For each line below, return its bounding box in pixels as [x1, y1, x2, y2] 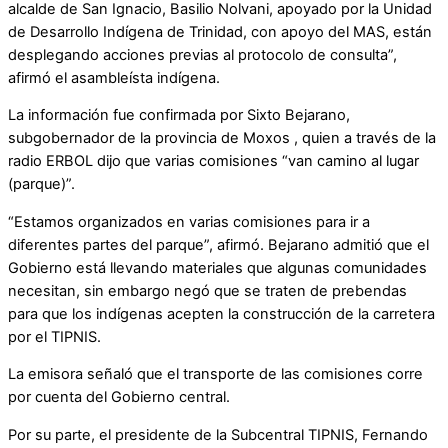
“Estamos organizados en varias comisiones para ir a [8, 212, 370, 231]
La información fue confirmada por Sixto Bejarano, [8, 106, 350, 125]
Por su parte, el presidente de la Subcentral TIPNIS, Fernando [8, 425, 428, 444]
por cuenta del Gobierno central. [8, 388, 230, 407]
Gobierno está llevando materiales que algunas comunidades [8, 258, 427, 277]
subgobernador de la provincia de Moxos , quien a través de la [8, 129, 436, 148]
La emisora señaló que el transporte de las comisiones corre [8, 365, 423, 384]
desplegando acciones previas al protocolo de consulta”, [8, 45, 397, 64]
